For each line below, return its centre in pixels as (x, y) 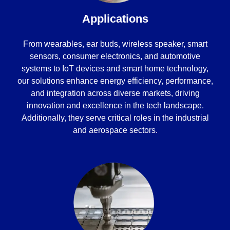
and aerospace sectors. (115, 130)
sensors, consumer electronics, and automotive (115, 56)
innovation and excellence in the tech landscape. (115, 106)
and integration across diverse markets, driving (115, 93)
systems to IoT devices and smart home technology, (115, 69)
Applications (115, 19)
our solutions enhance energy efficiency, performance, (115, 81)
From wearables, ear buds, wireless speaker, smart (115, 44)
